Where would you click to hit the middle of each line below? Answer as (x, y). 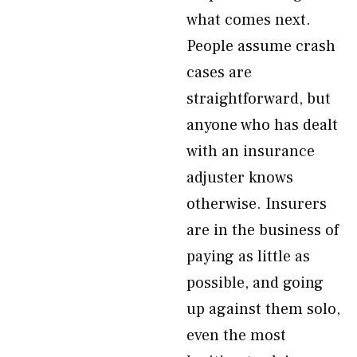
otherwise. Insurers (257, 204)
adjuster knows (240, 178)
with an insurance (251, 151)
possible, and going (255, 283)
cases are (219, 73)
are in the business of (263, 230)
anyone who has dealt (262, 125)
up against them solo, (263, 309)
